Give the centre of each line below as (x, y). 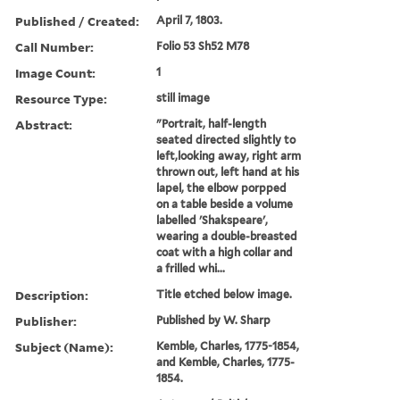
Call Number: (54, 46)
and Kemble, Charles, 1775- (226, 362)
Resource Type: (61, 98)
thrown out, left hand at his (228, 171)
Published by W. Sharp (214, 320)
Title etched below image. (225, 294)
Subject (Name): (64, 346)
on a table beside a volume (225, 204)
